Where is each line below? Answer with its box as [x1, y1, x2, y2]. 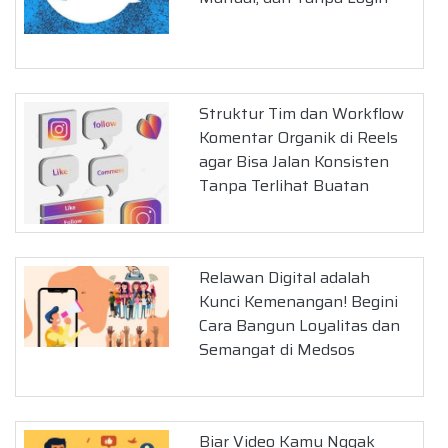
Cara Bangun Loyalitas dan [199, 312, 401, 338]
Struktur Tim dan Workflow [199, 100, 405, 126]
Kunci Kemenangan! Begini [199, 288, 399, 314]
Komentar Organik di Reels [199, 124, 399, 150]
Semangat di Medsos [199, 336, 356, 362]
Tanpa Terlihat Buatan [199, 172, 370, 198]
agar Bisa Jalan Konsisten [199, 148, 390, 174]
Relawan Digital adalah [199, 264, 371, 290]
